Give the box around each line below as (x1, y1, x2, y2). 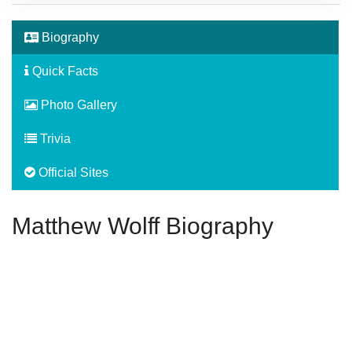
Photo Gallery (38, 97, 117, 112)
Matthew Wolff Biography (12, 212, 273, 239)
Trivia (37, 131, 71, 145)
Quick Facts (29, 64, 98, 78)
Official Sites (35, 165, 108, 179)
